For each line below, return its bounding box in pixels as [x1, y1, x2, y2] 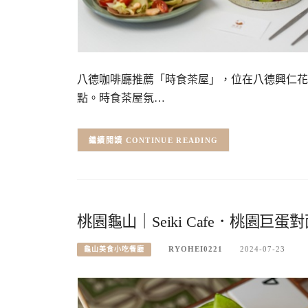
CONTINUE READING [125, 136, 219, 145]
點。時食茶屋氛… [77, 92, 165, 104]
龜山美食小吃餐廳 [84, 245, 144, 254]
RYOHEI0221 [168, 245, 223, 254]
